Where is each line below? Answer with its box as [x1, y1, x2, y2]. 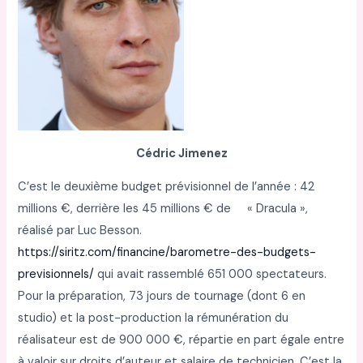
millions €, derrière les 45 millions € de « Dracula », [18, 201, 309, 217]
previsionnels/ [18, 267, 95, 283]
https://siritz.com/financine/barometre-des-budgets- [18, 245, 317, 261]
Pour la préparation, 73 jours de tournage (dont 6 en [18, 288, 306, 305]
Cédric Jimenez [135, 145, 228, 161]
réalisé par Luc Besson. [18, 223, 143, 239]
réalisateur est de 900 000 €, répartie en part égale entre [18, 332, 345, 348]
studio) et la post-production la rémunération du [18, 310, 289, 327]
